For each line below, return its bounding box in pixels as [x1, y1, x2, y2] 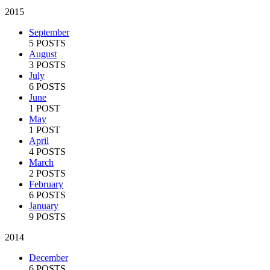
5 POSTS [29, 37, 66, 48]
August [29, 48, 57, 59]
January [29, 200, 58, 211]
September [29, 27, 69, 37]
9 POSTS [29, 211, 66, 222]
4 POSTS [29, 146, 66, 157]
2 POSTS [29, 168, 66, 178]
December [29, 252, 68, 263]
